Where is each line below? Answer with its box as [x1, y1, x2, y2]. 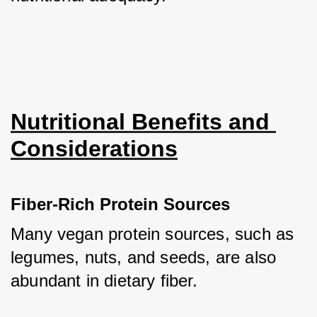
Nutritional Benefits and [11, 109, 270, 134]
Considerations [11, 136, 178, 161]
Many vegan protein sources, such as [11, 224, 294, 243]
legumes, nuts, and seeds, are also [11, 248, 277, 267]
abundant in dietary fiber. [11, 271, 203, 290]
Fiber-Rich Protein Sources [11, 195, 230, 214]
